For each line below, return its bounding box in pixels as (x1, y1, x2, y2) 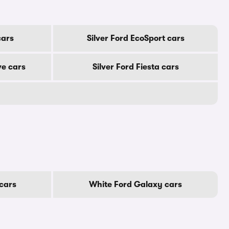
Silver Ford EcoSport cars (86, 34, 185, 43)
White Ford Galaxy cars (89, 180, 182, 189)
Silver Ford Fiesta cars (92, 62, 179, 72)
